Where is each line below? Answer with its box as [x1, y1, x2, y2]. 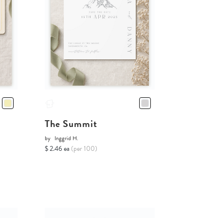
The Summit [44, 116, 97, 131]
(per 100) [71, 143, 97, 154]
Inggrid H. [54, 133, 78, 143]
